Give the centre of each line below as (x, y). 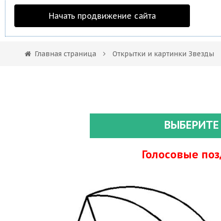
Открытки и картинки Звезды (163, 54)
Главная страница (65, 54)
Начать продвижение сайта (102, 16)
